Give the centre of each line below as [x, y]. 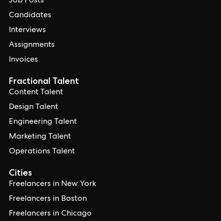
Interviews [27, 31]
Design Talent [34, 108]
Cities [20, 173]
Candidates [30, 16]
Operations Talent [42, 152]
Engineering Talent [43, 122]
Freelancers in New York [53, 184]
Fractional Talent [44, 81]
